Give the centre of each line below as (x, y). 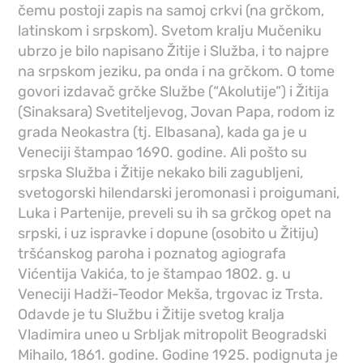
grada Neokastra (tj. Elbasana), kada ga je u (163, 132)
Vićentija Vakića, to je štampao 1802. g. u (155, 274)
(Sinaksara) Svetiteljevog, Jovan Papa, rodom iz (177, 112)
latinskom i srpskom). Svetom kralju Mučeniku (170, 31)
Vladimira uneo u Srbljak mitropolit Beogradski (173, 335)
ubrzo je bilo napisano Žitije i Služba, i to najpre (174, 51)
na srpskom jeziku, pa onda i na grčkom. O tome (177, 72)
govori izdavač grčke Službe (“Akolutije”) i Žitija (174, 92)
